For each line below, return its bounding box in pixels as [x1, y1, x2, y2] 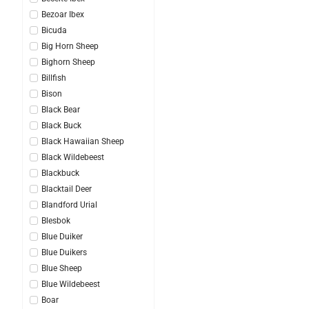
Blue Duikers [41, 247, 87, 257]
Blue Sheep [41, 263, 82, 273]
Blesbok [41, 215, 70, 226]
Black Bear [41, 104, 80, 114]
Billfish [41, 72, 66, 83]
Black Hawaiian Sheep [41, 136, 124, 146]
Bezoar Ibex [41, 9, 84, 19]
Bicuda [41, 25, 67, 35]
